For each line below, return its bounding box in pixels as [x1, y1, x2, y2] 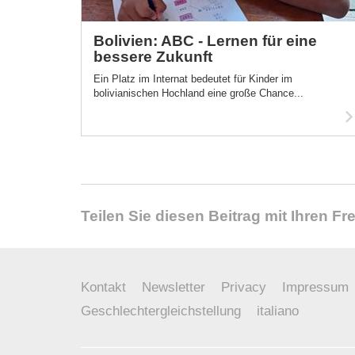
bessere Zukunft [94, 48, 212, 65]
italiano [257, 303, 299, 319]
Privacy [221, 280, 266, 295]
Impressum [282, 280, 349, 295]
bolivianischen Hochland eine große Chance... [94, 87, 303, 99]
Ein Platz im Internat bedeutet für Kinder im [94, 73, 292, 85]
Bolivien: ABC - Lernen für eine [94, 32, 317, 49]
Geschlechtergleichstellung [81, 303, 241, 319]
